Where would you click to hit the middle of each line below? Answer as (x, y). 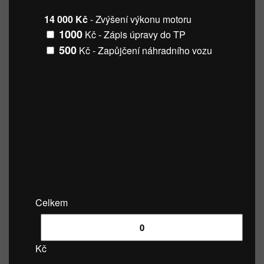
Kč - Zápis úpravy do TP (134, 34)
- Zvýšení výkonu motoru (140, 19)
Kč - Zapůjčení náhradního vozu (144, 50)
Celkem (52, 202)
